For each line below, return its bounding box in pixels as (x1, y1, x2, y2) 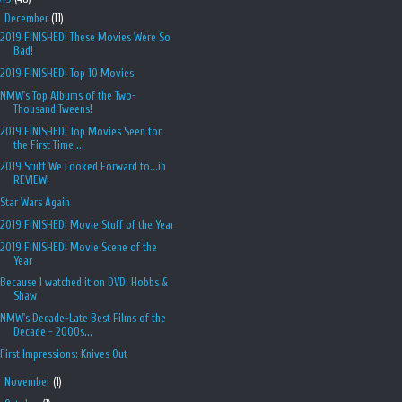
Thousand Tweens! (13, 101, 93, 116)
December (4, 11, 51, 25)
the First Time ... (13, 137, 85, 152)
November (4, 375, 53, 389)
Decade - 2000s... (13, 325, 93, 339)
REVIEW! (13, 173, 50, 188)
